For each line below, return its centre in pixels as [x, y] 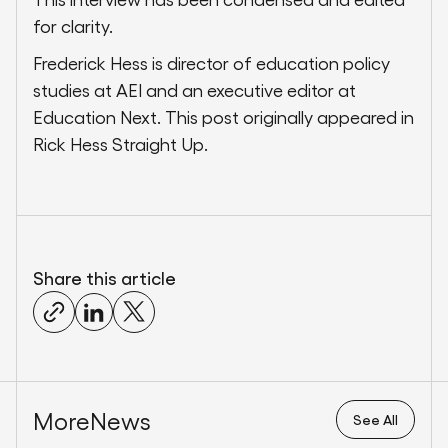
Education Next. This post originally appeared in [223, 117]
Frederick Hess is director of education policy [211, 63]
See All [375, 419]
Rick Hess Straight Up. [120, 144]
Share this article [104, 278]
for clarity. [73, 26]
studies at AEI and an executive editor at [194, 90]
